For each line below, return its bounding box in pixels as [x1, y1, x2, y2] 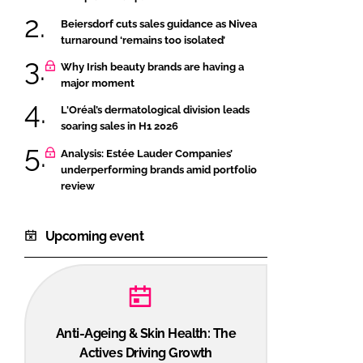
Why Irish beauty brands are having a [61, 60, 244, 73]
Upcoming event [45, 228, 144, 244]
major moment [61, 76, 135, 89]
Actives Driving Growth [79, 344, 212, 361]
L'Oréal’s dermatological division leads [61, 104, 250, 117]
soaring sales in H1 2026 [61, 120, 178, 133]
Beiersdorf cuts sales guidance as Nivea [61, 17, 257, 30]
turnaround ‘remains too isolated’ [61, 33, 225, 46]
